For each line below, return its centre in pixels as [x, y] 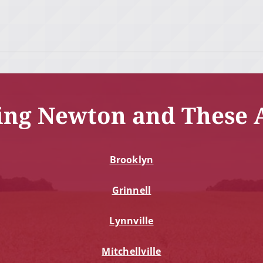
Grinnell [131, 190]
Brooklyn [131, 160]
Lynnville [131, 221]
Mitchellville [131, 252]
